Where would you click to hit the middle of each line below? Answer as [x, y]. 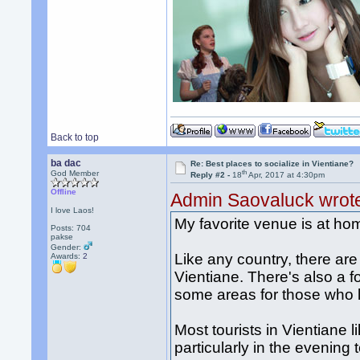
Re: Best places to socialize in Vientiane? [272, 164]
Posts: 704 [71, 228]
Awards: [67, 256]
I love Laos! [73, 210]
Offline [64, 192]
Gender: [67, 247]
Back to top [75, 137]
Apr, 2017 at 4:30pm [286, 175]
